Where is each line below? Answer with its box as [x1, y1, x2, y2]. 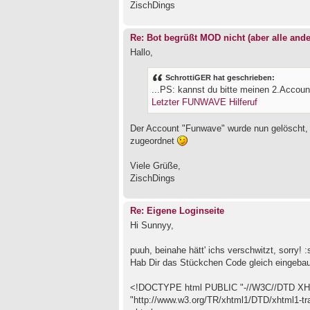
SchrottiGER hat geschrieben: [165, 73, 275, 82]
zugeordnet [130, 135, 177, 146]
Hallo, [130, 46, 153, 57]
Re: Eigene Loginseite [130, 206, 224, 216]
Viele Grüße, [130, 160, 181, 171]
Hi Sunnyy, [130, 219, 174, 230]
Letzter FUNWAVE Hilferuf [152, 98, 257, 108]
